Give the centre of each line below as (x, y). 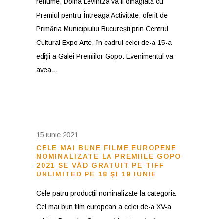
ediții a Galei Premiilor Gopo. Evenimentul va (105, 56)
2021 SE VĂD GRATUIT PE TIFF (101, 165)
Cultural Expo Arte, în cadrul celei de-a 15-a (104, 43)
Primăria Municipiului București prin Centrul (102, 29)
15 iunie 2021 (57, 135)
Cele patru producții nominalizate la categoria (106, 193)
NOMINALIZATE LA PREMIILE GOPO (109, 156)
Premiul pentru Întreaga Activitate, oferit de (102, 15)
